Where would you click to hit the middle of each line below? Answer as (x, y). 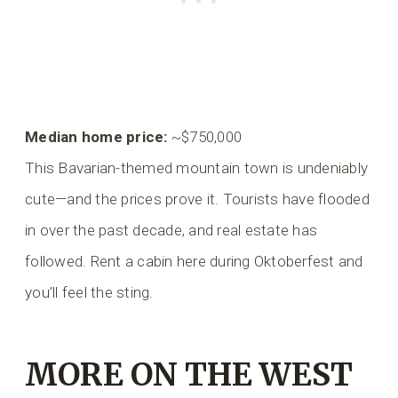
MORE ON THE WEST (189, 375)
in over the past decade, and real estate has (171, 230)
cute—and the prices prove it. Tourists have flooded (198, 199)
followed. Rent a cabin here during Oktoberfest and (194, 261)
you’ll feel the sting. (89, 292)
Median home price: (96, 136)
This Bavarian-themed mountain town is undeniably (197, 167)
